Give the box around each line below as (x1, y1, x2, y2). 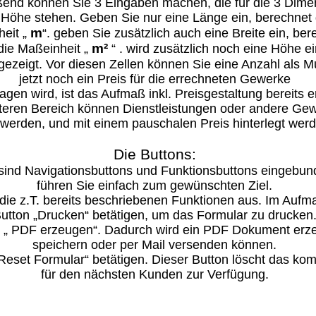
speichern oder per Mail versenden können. (32, 238, 277, 252)
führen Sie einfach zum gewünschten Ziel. (37, 178, 273, 193)
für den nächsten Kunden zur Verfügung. (40, 267, 269, 281)
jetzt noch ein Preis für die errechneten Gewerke (18, 72, 291, 86)
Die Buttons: (113, 146, 196, 163)
